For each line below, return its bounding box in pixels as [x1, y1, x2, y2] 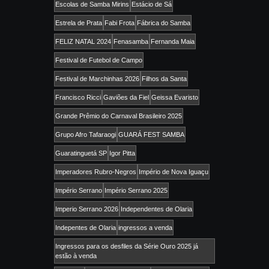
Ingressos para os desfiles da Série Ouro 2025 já [55, 242, 198, 250]
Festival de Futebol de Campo [55, 56, 142, 64]
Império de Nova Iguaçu [139, 168, 208, 175]
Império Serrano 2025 [104, 186, 168, 194]
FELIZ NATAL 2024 [55, 37, 111, 45]
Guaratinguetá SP [55, 149, 107, 157]
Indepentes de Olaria [55, 223, 116, 231]
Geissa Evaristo [151, 93, 198, 101]
